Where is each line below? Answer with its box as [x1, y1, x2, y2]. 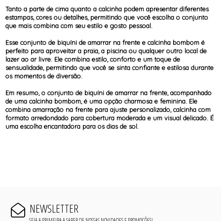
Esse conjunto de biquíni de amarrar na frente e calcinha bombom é [5, 38, 205, 47]
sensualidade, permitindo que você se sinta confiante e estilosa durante [5, 64, 214, 72]
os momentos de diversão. [5, 72, 83, 80]
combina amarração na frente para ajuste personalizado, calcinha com [5, 106, 211, 114]
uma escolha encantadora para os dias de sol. [5, 122, 139, 131]
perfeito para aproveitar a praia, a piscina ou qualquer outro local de [5, 47, 207, 55]
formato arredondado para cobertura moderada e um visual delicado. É [5, 114, 214, 122]
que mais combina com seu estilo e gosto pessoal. [5, 22, 153, 30]
